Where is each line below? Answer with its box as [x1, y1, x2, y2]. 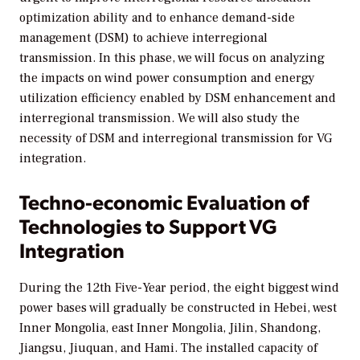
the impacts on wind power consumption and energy [19, 69, 315, 86]
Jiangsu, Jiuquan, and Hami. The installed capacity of [19, 340, 317, 357]
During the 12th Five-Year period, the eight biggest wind [19, 280, 339, 297]
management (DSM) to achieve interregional [19, 29, 268, 46]
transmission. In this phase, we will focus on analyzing [19, 49, 325, 66]
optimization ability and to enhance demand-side [19, 9, 295, 26]
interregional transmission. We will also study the [19, 109, 300, 126]
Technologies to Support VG [19, 211, 277, 239]
